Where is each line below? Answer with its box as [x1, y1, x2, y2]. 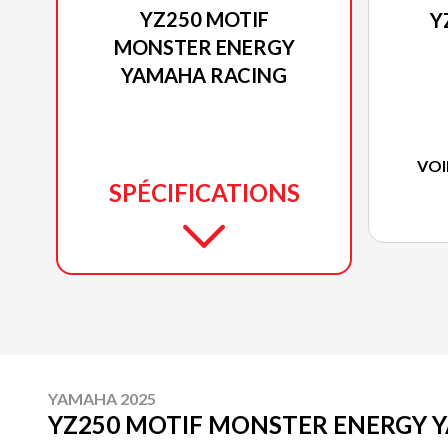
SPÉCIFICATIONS [108, 178, 300, 208]
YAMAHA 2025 [48, 389, 156, 409]
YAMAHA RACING [121, 63, 287, 88]
